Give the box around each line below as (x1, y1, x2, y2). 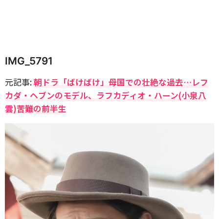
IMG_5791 (5, 55, 53, 67)
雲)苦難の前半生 (5, 102, 66, 114)
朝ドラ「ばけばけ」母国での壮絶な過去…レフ (34, 76, 208, 88)
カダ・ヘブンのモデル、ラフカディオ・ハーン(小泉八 (5, 89, 206, 101)
